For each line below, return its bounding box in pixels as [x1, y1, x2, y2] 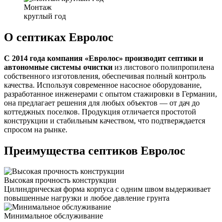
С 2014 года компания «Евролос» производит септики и [4, 54, 203, 62]
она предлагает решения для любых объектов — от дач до [4, 98, 200, 107]
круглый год [24, 11, 66, 20]
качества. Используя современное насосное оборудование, [4, 80, 202, 89]
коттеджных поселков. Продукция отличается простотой [4, 107, 196, 116]
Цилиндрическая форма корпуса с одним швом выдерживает [4, 185, 211, 194]
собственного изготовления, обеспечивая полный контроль [4, 71, 206, 80]
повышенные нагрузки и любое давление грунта [4, 194, 169, 203]
